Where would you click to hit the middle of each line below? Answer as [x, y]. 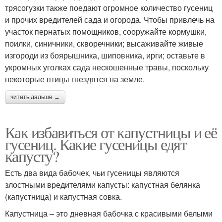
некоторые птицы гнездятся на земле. [75, 79]
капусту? [32, 156]
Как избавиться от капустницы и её [111, 132]
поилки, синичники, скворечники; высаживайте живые [104, 43]
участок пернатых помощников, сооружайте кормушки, [106, 31]
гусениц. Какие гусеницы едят [96, 144]
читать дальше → [35, 97]
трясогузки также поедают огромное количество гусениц [109, 7]
